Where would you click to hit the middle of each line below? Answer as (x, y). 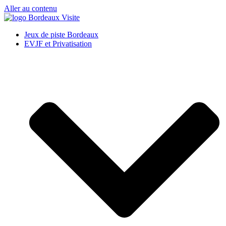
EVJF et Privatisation (58, 44)
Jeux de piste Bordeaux (61, 35)
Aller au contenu (31, 8)
